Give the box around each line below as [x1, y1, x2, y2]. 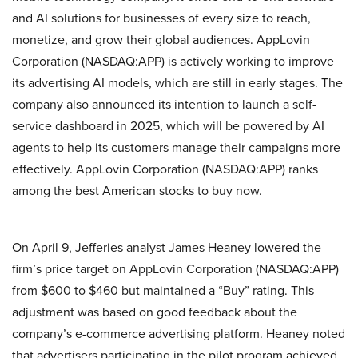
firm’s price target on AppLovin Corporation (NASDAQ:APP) [12, 259, 339, 278]
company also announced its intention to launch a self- [12, 94, 316, 113]
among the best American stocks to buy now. [12, 181, 262, 200]
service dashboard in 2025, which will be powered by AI [12, 116, 324, 135]
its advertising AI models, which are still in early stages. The [12, 73, 343, 92]
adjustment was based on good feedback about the [12, 302, 297, 321]
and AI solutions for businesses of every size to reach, [12, 8, 311, 27]
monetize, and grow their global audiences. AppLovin [12, 30, 310, 49]
